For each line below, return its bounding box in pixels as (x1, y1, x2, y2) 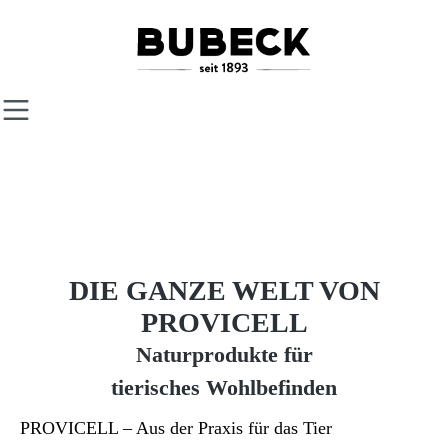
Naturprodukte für (135, 342, 313, 367)
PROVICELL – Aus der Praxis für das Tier (20, 417, 332, 438)
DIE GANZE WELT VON (68, 274, 380, 306)
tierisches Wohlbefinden (111, 375, 337, 400)
